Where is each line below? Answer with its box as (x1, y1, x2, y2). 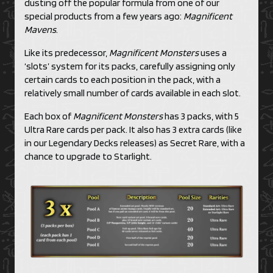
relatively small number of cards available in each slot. (24, 87, 241, 99)
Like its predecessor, (24, 46, 109, 58)
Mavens (24, 23, 56, 35)
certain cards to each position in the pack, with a (24, 73, 221, 85)
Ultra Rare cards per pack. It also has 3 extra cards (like (24, 123, 242, 135)
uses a (199, 46, 227, 58)
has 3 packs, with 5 (163, 110, 239, 122)
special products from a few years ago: (24, 10, 183, 22)
